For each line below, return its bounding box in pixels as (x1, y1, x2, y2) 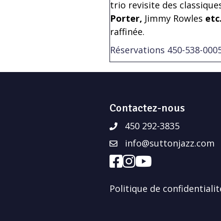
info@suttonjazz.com (125, 137, 215, 149)
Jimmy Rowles (145, 12, 203, 24)
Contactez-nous (110, 101, 185, 114)
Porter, (110, 12, 145, 24)
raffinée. (110, 25, 145, 37)
